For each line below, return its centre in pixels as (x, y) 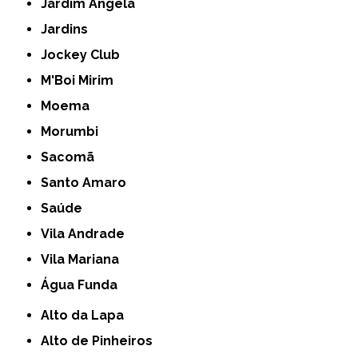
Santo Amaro (88, 182)
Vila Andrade (88, 233)
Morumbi (75, 131)
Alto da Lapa (87, 315)
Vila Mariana (85, 259)
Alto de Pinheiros (101, 340)
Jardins (68, 29)
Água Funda (84, 284)
